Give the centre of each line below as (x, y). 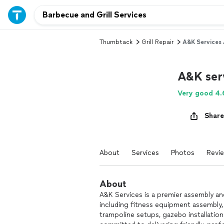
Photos (183, 153)
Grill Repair (157, 42)
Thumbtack (116, 42)
